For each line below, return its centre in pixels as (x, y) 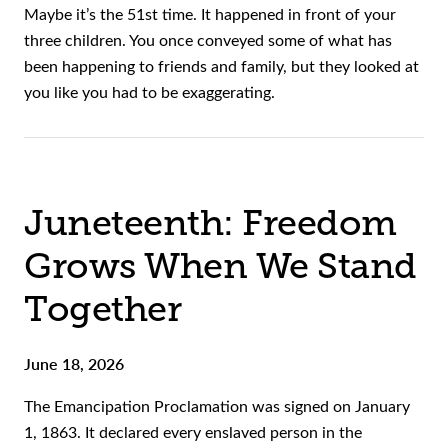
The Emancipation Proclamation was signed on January (217, 406)
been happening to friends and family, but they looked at (221, 66)
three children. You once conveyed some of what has (208, 40)
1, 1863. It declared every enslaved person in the (193, 432)
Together (102, 309)
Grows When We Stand (220, 266)
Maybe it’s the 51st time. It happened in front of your (210, 14)
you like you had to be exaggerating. (149, 92)
